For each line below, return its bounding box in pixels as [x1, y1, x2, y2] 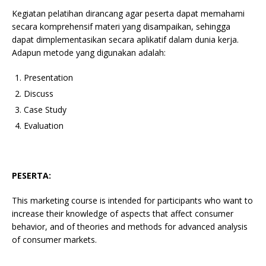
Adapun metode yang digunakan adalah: [12, 46, 166, 58]
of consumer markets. [12, 233, 97, 245]
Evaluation [24, 119, 64, 131]
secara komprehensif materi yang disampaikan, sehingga [12, 20, 230, 32]
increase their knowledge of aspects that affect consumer [12, 207, 233, 219]
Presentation [24, 71, 73, 83]
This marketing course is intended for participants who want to [12, 194, 253, 206]
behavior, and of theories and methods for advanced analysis [12, 220, 248, 232]
